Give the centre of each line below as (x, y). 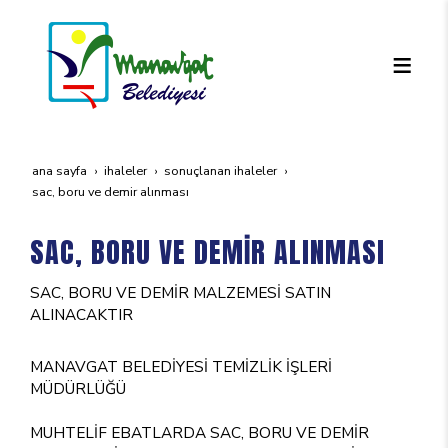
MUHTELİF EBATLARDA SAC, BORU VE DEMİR (199, 432)
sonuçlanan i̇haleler (220, 170)
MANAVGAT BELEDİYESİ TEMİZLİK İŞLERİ (181, 366)
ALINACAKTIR (81, 314)
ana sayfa (59, 170)
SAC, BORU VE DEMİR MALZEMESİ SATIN (180, 292)
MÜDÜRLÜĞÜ (78, 388)
